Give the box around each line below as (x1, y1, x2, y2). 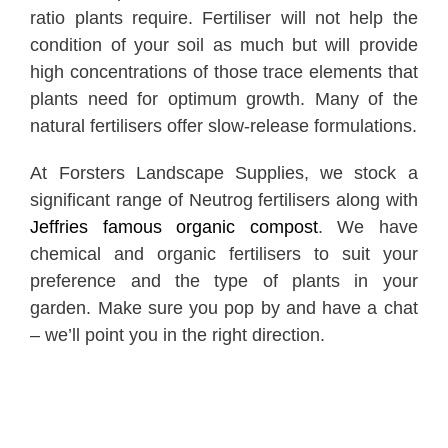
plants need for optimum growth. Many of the (30, 88, 418, 109)
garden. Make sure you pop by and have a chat (30, 297, 418, 318)
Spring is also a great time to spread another (30, 371, 418, 392)
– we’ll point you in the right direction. (30, 324, 326, 345)
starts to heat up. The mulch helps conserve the (30, 425, 418, 446)
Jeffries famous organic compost (30, 216, 318, 237)
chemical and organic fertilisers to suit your (30, 243, 418, 264)
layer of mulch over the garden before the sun (30, 398, 418, 419)
